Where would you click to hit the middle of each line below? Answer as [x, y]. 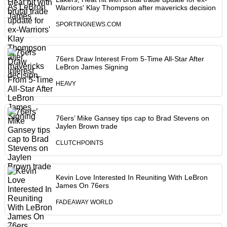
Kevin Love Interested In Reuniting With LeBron [131, 178]
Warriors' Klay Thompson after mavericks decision [136, 8]
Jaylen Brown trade [86, 126]
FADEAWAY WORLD [84, 202]
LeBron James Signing [92, 67]
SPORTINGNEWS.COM [88, 25]
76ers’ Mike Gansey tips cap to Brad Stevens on [132, 118]
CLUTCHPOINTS [79, 143]
